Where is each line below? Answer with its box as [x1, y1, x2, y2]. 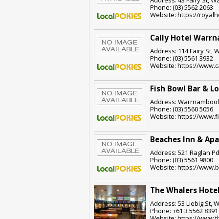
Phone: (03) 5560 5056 [150, 104, 213, 113]
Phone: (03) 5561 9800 [150, 155, 213, 164]
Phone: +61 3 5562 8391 [150, 206, 218, 215]
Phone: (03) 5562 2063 [150, 2, 213, 12]
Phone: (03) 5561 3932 [150, 53, 213, 63]
